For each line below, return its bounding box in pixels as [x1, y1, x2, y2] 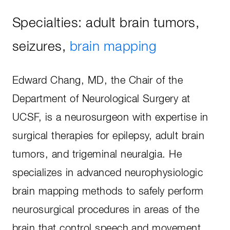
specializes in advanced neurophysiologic [12, 167, 203, 178]
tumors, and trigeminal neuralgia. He [12, 149, 182, 160]
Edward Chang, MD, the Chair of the [12, 75, 183, 86]
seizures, [12, 40, 70, 54]
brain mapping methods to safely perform [12, 186, 204, 197]
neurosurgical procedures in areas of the [12, 204, 200, 215]
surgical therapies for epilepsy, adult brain [12, 130, 205, 141]
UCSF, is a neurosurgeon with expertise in [12, 112, 208, 123]
